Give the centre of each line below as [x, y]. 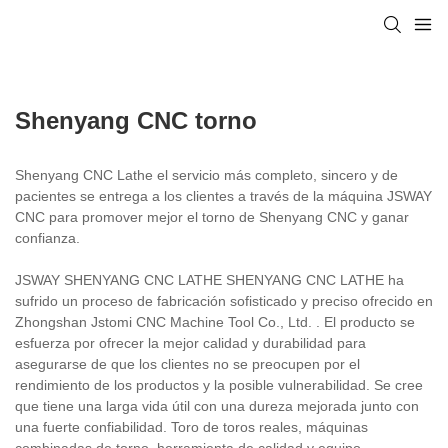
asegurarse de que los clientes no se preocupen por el [187, 363]
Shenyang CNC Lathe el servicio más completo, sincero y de [206, 174]
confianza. [47, 237]
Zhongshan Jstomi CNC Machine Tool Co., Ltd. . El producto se [215, 321]
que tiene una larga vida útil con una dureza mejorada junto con [217, 405]
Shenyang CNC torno [136, 120]
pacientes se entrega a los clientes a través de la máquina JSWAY [223, 195]
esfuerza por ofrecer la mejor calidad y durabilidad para [190, 342]
